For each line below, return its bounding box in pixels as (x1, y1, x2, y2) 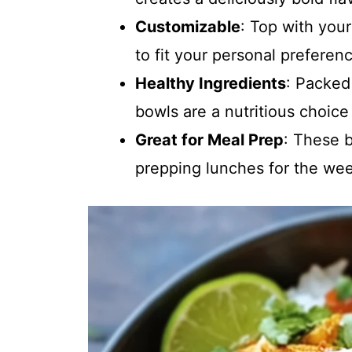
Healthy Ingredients (135, 74, 286, 93)
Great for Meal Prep (135, 130, 284, 149)
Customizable (135, 17, 240, 36)
